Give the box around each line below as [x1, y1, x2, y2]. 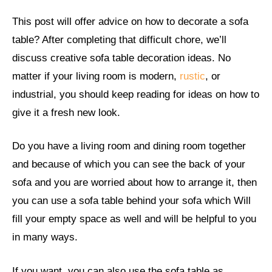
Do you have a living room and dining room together [12, 140, 246, 152]
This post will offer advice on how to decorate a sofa [12, 15, 248, 27]
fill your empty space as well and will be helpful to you [12, 213, 256, 225]
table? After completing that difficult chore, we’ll [12, 33, 226, 46]
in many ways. [12, 231, 78, 243]
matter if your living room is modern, [12, 70, 180, 82]
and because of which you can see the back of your [12, 158, 245, 171]
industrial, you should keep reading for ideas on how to [12, 88, 259, 100]
